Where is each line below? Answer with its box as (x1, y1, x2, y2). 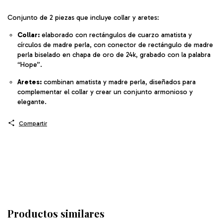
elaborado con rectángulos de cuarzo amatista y (40, 30, 192, 39)
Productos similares (7, 206, 105, 220)
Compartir (18, 119, 47, 127)
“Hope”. (17, 60, 42, 69)
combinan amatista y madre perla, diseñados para (42, 77, 196, 86)
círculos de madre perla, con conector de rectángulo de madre (17, 40, 213, 49)
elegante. (17, 97, 47, 106)
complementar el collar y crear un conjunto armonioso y (17, 87, 193, 96)
